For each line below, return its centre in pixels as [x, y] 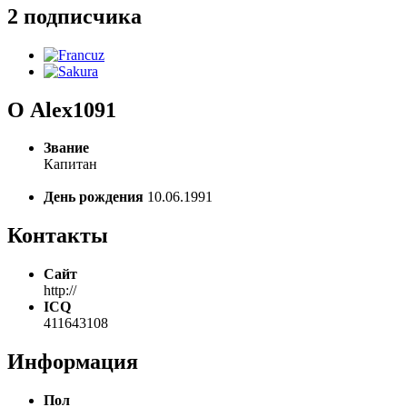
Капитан [70, 164]
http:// [60, 291]
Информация [73, 362]
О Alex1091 [62, 109]
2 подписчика [74, 16]
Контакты [58, 236]
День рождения [94, 197]
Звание [66, 148]
